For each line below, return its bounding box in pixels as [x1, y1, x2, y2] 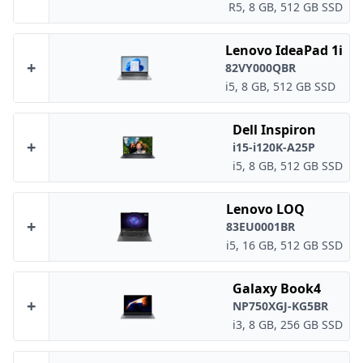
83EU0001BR [226, 219, 295, 234]
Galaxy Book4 [233, 280, 321, 297]
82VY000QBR [225, 60, 296, 75]
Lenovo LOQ [226, 200, 305, 218]
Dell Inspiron [233, 121, 316, 139]
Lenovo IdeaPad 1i [225, 41, 343, 59]
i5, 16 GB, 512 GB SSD [226, 237, 343, 253]
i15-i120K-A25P [233, 139, 315, 155]
